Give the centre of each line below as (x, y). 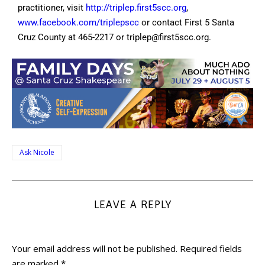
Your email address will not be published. (95, 249)
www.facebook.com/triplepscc (78, 22)
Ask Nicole (37, 153)
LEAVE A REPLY (132, 205)
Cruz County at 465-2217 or (72, 37)
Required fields (211, 249)
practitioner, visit (52, 7)
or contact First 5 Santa (187, 22)
